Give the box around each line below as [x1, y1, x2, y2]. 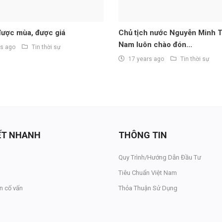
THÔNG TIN [118, 130, 167, 141]
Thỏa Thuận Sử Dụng [118, 184, 177, 192]
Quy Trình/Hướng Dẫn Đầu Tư [118, 154, 201, 162]
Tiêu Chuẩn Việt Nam [118, 169, 177, 177]
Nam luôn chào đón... [118, 40, 192, 50]
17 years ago [128, 55, 164, 63]
